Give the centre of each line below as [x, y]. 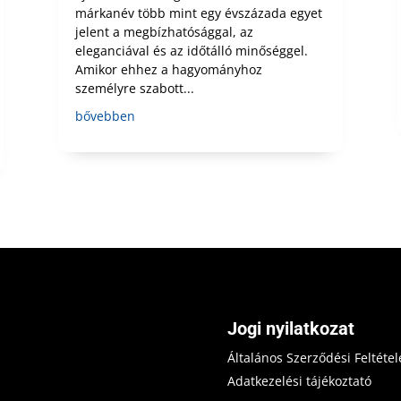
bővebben [105, 115]
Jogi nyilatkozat [290, 329]
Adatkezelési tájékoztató [299, 381]
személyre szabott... [134, 88]
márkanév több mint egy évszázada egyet [198, 13]
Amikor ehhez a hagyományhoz [168, 69]
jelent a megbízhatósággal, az [164, 31]
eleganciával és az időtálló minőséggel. [191, 50]
